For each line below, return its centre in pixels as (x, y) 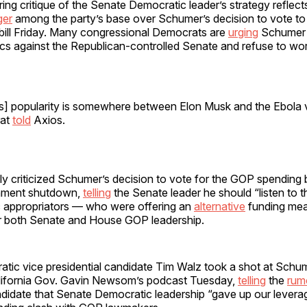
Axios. (48, 120)
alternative (220, 206)
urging (243, 32)
